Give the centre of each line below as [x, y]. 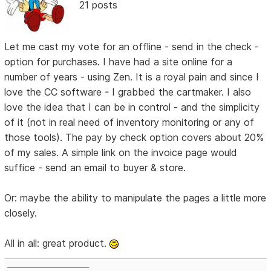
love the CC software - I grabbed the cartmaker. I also [128, 92]
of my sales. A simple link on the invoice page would [121, 152]
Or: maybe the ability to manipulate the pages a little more [135, 198]
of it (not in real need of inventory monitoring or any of [129, 122]
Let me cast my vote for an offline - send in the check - [132, 46]
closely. [21, 213]
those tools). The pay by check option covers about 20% [134, 137]
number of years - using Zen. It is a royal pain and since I [132, 77]
